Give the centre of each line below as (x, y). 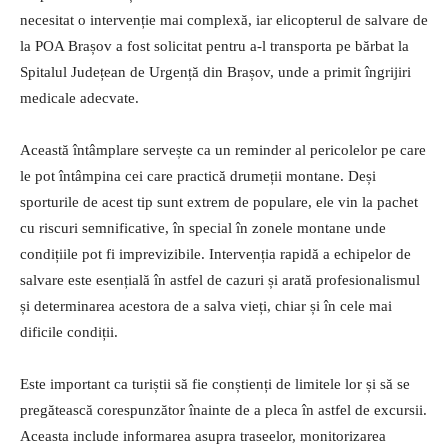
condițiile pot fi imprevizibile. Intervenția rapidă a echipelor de (215, 253)
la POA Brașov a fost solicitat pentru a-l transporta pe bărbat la (214, 45)
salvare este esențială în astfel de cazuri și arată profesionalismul (220, 279)
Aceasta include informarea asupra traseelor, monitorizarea (203, 435)
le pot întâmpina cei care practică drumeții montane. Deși (198, 175)
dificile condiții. (69, 331)
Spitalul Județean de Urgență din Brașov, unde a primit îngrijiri (215, 71)
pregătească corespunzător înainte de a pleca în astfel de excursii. (223, 409)
